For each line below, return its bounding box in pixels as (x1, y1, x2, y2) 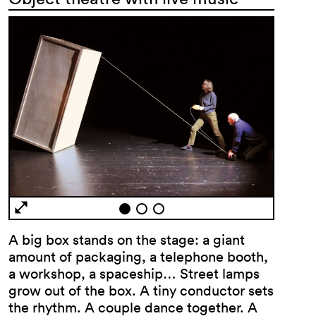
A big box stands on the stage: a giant (8, 231, 245, 249)
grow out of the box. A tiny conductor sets (8, 282, 274, 300)
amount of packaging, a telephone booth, (8, 248, 268, 266)
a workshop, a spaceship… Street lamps (8, 265, 260, 283)
